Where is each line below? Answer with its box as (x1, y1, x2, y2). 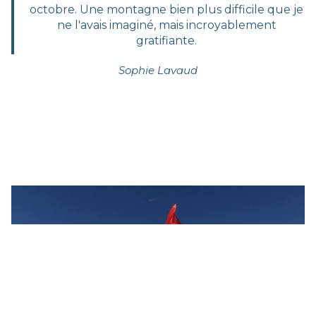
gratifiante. (136, 33, 197, 47)
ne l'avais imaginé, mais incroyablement (56, 18, 276, 32)
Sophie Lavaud (119, 63, 197, 77)
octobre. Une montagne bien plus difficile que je (30, 2, 303, 16)
